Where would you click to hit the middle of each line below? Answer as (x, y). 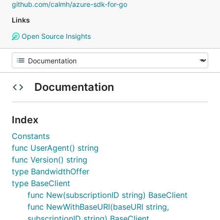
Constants (31, 136)
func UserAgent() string (55, 148)
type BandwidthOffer (51, 171)
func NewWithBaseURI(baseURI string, (98, 207)
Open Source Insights (55, 36)
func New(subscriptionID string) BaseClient (108, 195)
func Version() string (50, 160)
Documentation (74, 87)
